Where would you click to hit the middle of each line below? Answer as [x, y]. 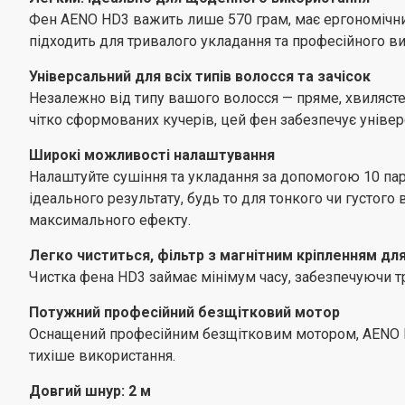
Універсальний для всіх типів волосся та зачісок [200, 76]
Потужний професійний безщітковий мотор [184, 312]
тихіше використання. [102, 356]
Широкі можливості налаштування [152, 155]
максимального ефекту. [110, 220]
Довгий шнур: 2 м [90, 391]
